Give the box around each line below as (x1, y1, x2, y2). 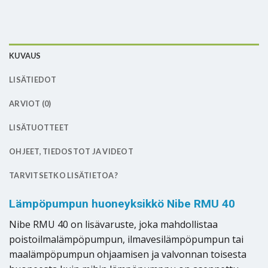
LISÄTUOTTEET (9, 123, 69, 133)
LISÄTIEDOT (9, 75, 57, 85)
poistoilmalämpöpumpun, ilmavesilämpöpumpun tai (9, 233, 243, 246)
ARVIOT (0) (9, 99, 51, 109)
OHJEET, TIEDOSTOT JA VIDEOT (9, 147, 133, 157)
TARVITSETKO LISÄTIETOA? (9, 170, 118, 181)
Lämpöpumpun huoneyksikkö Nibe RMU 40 (9, 197, 235, 211)
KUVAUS (9, 51, 41, 61)
